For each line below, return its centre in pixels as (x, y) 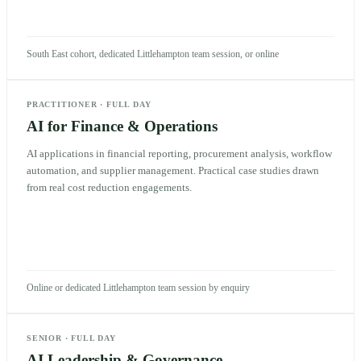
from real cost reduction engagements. (109, 187)
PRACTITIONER (62, 104)
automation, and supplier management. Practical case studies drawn (173, 170)
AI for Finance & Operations (122, 126)
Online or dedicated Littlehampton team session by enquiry (138, 287)
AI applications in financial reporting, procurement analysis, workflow (179, 153)
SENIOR (44, 338)
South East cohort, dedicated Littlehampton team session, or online (153, 54)
